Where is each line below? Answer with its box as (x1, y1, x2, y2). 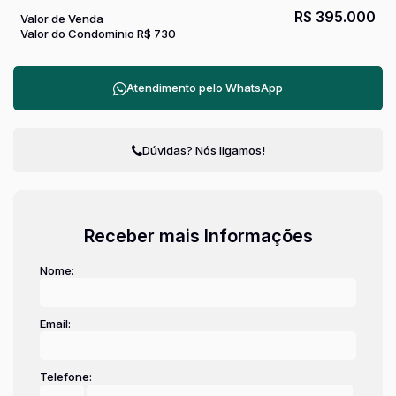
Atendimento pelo (126, 80, 225, 95)
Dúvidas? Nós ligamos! (141, 142, 265, 157)
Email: (40, 316, 71, 331)
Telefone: (40, 369, 92, 384)
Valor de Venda (20, 11, 103, 26)
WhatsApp (225, 80, 283, 95)
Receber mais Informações (83, 225, 313, 247)
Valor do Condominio (20, 27, 134, 41)
